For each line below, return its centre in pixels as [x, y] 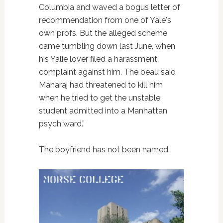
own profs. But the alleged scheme [103, 33]
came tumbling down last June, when [107, 46]
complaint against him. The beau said [107, 72]
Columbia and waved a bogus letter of [109, 7]
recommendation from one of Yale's [105, 20]
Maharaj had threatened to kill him [101, 85]
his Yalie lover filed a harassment [98, 59]
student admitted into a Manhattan [103, 111]
